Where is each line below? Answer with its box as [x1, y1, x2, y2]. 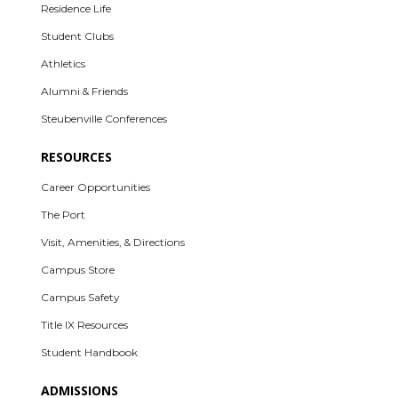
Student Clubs [41, 28, 115, 43]
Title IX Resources [41, 317, 129, 331]
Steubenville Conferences [41, 111, 168, 125]
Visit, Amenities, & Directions [41, 235, 186, 249]
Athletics [41, 56, 86, 70]
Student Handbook [41, 345, 139, 359]
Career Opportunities [41, 179, 151, 194]
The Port [41, 207, 86, 221]
